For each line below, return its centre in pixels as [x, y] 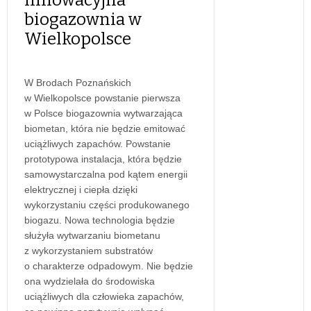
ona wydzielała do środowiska [90, 281]
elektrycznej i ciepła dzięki [81, 189]
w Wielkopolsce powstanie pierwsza [102, 98]
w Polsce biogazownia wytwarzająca [103, 113]
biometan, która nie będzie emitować [105, 128]
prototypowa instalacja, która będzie [103, 159]
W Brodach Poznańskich [78, 82]
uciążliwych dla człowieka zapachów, [104, 296]
